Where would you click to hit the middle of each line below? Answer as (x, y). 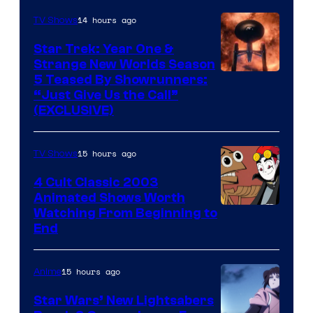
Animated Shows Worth (109, 197)
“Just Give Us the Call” (106, 95)
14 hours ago (107, 20)
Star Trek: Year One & (104, 49)
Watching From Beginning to (125, 213)
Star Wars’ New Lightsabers (124, 300)
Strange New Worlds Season (124, 64)
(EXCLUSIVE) (74, 110)
